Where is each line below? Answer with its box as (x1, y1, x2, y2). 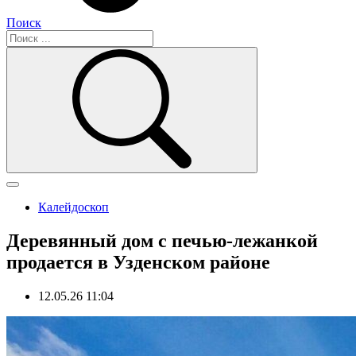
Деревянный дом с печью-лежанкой (6, 230, 318, 251)
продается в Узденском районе (6, 251, 270, 273)
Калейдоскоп (38, 200, 109, 214)
